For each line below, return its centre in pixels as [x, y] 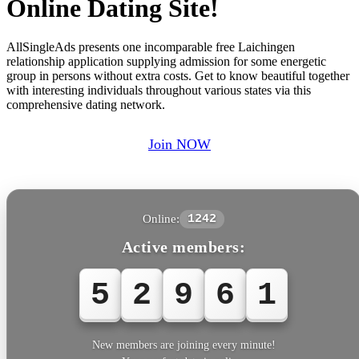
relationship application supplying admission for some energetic [166, 61]
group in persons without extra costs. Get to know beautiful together [178, 75]
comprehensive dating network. [86, 104]
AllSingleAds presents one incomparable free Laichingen [151, 46]
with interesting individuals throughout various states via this [159, 90]
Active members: [184, 246]
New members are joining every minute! [184, 345]
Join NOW [179, 145]
